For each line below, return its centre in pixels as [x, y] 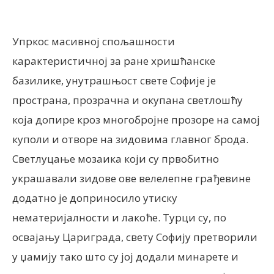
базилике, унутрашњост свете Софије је [114, 80]
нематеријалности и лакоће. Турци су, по [119, 217]
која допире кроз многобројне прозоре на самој [136, 120]
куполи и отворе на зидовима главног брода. [130, 139]
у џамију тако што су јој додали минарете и [125, 257]
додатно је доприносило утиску [95, 198]
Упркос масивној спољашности [94, 41]
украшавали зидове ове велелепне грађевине [131, 178]
